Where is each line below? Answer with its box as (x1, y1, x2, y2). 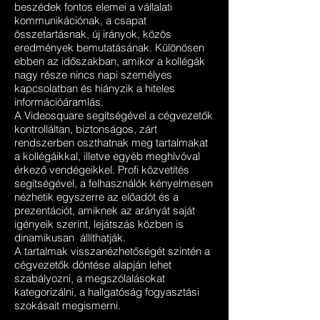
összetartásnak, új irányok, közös (14, 27, 171, 41)
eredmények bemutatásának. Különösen (14, 41, 204, 54)
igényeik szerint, (14, 217, 94, 231)
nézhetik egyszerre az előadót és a (14, 190, 179, 204)
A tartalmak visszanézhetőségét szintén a (14, 244, 210, 258)
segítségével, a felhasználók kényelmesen (14, 176, 213, 190)
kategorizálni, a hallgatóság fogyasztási (14, 285, 199, 299)
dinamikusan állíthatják (14, 231, 123, 244)
